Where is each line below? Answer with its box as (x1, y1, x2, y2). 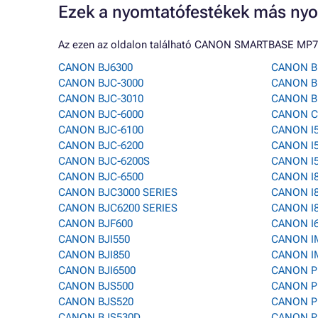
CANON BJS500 (58, 280, 133, 292)
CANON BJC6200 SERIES (58, 202, 177, 214)
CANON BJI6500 (58, 264, 136, 277)
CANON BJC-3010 (58, 92, 143, 105)
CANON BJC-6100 (58, 124, 143, 136)
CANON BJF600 (58, 217, 133, 230)
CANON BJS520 (58, 295, 133, 308)
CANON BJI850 (58, 248, 130, 261)
